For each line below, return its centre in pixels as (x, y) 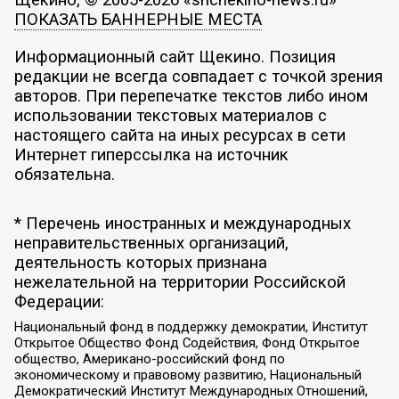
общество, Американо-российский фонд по (149, 358)
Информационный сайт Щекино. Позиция (175, 57)
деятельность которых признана (140, 263)
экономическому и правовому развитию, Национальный (187, 375)
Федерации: (59, 302)
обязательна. (64, 174)
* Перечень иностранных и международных (182, 224)
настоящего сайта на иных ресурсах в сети (179, 135)
